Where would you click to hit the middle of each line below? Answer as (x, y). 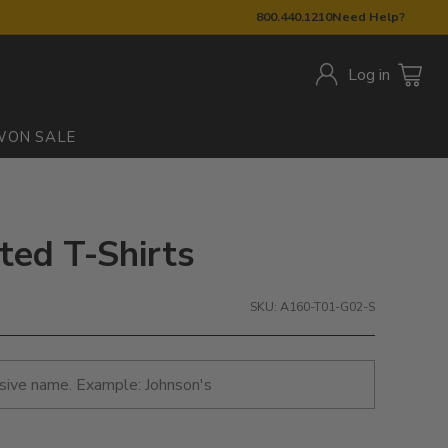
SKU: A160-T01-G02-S (312, 306)
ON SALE (41, 136)
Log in (369, 75)
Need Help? (369, 16)
